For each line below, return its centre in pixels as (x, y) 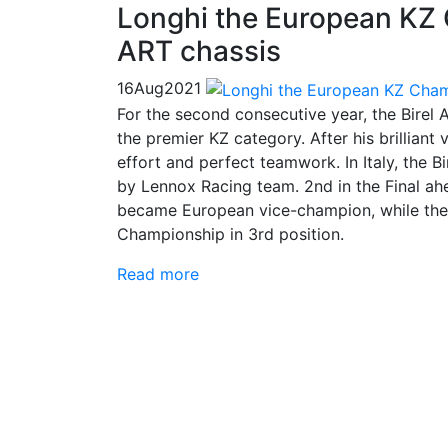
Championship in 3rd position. (230, 233)
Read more (158, 273)
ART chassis (199, 50)
